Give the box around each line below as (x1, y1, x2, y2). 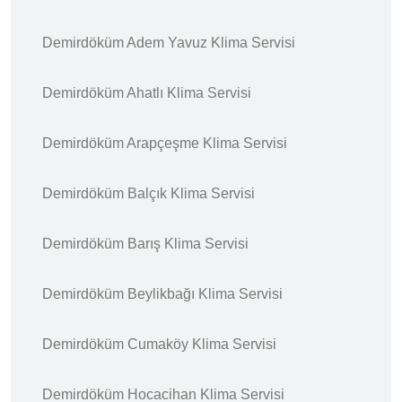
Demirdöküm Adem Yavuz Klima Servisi (42, 34, 295, 50)
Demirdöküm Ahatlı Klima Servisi (42, 84, 251, 100)
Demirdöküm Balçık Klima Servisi (42, 185, 255, 201)
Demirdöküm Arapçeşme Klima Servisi (42, 135, 287, 151)
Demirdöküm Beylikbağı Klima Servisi (42, 285, 283, 301)
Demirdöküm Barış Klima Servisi (42, 235, 249, 251)
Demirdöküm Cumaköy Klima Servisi (42, 336, 276, 352)
